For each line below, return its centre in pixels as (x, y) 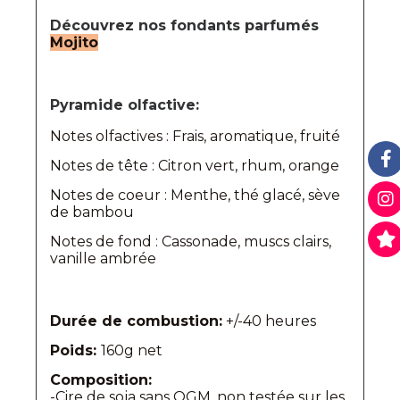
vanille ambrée (103, 258)
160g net (132, 350)
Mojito (74, 42)
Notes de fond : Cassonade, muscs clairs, (191, 241)
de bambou (92, 212)
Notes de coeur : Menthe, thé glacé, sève (195, 195)
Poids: (75, 350)
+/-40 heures (269, 321)
